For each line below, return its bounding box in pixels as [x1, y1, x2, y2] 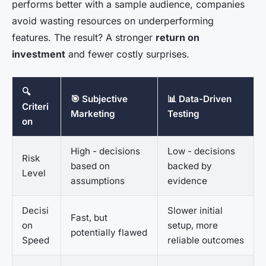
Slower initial [167, 205, 223, 217]
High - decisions [71, 145, 140, 157]
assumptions [71, 175, 125, 187]
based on [71, 160, 110, 172]
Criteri [22, 101, 49, 113]
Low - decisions [167, 145, 235, 157]
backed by [167, 160, 212, 172]
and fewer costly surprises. [65, 48, 189, 61]
